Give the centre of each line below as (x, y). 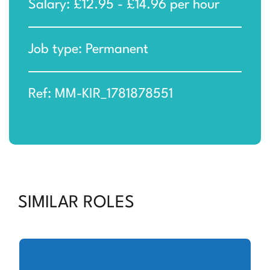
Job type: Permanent (88, 50)
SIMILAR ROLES (76, 203)
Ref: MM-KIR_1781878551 (101, 94)
